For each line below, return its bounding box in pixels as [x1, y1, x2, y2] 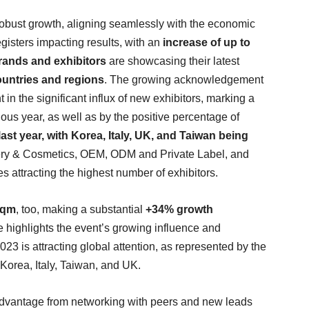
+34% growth [146, 203, 213, 215]
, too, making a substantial [16, 203, 146, 215]
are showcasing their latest [109, 55, 239, 67]
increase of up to [163, 37, 250, 48]
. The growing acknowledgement [104, 74, 263, 86]
